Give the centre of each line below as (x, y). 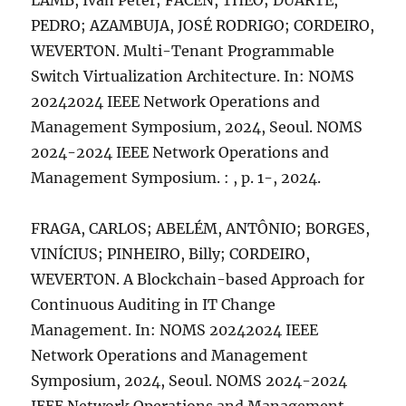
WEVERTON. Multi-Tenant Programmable (183, 51)
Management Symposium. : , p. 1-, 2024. (176, 178)
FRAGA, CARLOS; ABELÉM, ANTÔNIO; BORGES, (201, 228)
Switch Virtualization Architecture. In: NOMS (193, 76)
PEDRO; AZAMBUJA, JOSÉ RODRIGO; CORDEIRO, (203, 25)
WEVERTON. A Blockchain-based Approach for (198, 279)
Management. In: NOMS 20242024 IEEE (175, 330)
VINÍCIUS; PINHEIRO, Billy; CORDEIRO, (171, 254)
